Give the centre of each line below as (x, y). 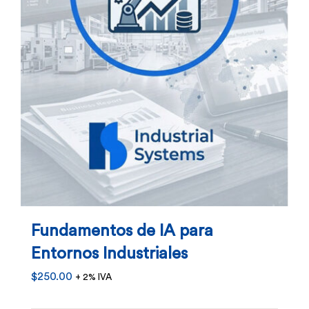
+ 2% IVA (93, 277)
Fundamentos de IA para (122, 231)
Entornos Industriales (109, 253)
